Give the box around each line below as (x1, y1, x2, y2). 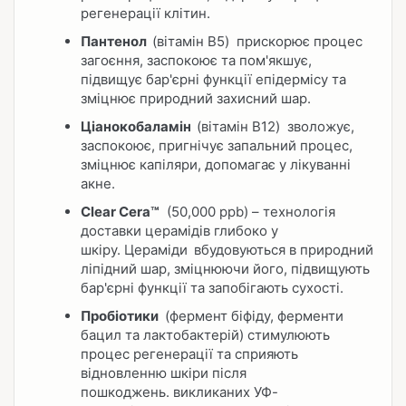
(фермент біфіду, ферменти (161, 306, 343, 324)
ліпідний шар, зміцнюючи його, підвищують (81, 259, 370, 277)
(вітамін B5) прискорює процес (152, 32, 362, 50)
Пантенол (81, 32, 152, 50)
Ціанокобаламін (81, 117, 197, 135)
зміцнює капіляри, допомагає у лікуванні (81, 155, 351, 173)
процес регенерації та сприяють (81, 344, 298, 362)
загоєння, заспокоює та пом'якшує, (81, 51, 312, 69)
